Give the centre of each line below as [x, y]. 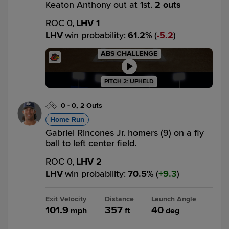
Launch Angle [174, 199]
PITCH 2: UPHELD [129, 82]
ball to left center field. [91, 143]
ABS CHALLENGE [129, 53]
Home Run [67, 119]
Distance [119, 199]
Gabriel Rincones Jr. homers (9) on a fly [125, 133]
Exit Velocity [66, 199]
